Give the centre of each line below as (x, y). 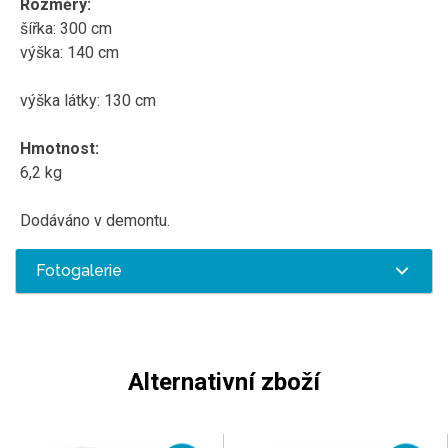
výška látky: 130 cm (88, 100)
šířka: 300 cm (66, 28)
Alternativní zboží (224, 382)
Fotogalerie (79, 270)
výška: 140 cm (69, 52)
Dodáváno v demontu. (95, 220)
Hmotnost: (59, 148)
